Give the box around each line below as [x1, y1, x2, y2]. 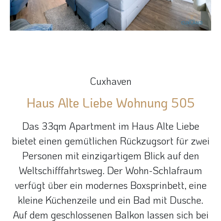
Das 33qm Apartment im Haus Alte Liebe [22, 119, 199, 133]
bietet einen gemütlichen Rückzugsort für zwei [11, 134, 210, 147]
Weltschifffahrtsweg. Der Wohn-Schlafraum [19, 164, 202, 177]
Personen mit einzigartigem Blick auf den [22, 149, 199, 162]
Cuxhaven [89, 74, 132, 87]
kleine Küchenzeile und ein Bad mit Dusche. [18, 193, 203, 207]
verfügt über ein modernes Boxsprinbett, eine [14, 179, 207, 192]
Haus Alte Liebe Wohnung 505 [26, 94, 195, 111]
